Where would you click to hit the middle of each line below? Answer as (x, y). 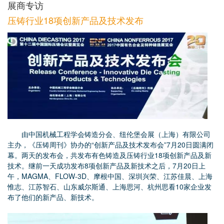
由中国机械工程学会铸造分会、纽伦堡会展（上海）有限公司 (109, 134)
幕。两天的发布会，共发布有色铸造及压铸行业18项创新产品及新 (109, 155)
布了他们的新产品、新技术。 (53, 197)
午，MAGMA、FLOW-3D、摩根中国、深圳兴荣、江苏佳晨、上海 (110, 176)
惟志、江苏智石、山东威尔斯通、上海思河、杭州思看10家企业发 (109, 186)
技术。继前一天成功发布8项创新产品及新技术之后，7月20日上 (106, 165)
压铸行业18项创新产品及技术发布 (75, 20)
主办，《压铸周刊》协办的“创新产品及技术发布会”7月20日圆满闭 (110, 144)
